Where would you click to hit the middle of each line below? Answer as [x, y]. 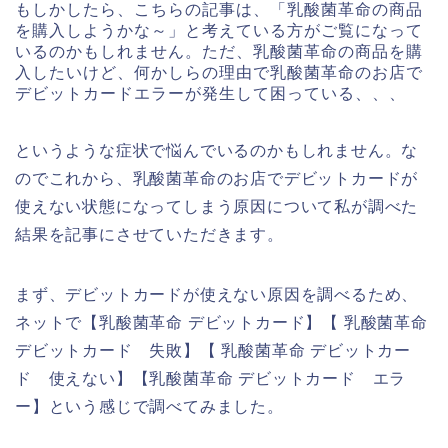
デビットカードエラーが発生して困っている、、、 [210, 94]
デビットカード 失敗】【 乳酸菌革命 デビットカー [213, 351]
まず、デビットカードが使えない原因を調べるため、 [217, 295]
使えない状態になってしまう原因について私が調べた [217, 207]
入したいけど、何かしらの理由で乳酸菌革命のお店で [219, 73]
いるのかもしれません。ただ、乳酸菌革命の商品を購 [219, 52]
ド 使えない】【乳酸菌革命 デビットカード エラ [211, 379]
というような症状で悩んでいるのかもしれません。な [217, 151]
